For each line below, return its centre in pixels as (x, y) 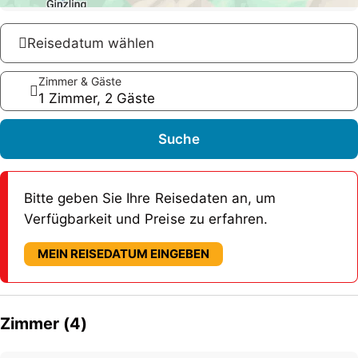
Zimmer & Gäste (80, 82)
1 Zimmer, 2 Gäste (97, 99)
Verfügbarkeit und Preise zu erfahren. (146, 219)
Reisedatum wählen (91, 43)
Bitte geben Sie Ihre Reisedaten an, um (150, 198)
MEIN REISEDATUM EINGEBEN (124, 253)
